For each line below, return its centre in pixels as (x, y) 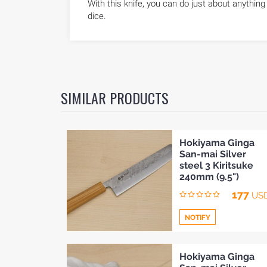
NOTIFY (198, 218)
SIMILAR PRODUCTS (115, 98)
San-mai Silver (213, 154)
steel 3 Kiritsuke (216, 165)
